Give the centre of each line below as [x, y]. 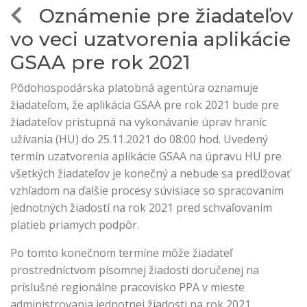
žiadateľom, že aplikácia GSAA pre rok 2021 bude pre [145, 105]
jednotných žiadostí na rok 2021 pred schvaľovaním [141, 208]
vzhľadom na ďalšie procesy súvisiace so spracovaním [147, 191]
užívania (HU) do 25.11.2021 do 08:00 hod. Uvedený [139, 139]
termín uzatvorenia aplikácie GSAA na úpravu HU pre [146, 156]
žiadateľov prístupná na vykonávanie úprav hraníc [138, 122]
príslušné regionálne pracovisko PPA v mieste [127, 287]
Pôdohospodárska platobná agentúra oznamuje [134, 88]
